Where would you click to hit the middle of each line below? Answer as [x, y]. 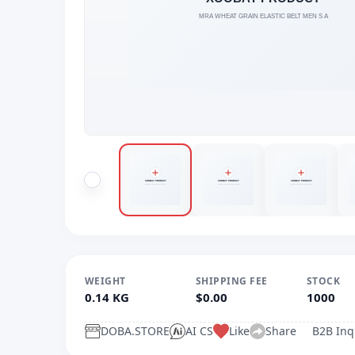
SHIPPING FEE [232, 281]
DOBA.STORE [135, 331]
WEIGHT [105, 281]
